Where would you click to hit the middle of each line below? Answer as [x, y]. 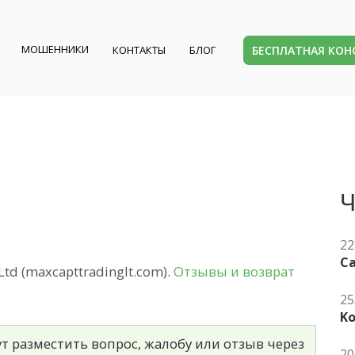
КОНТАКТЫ [139, 50]
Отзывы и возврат [234, 271]
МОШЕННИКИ [55, 50]
